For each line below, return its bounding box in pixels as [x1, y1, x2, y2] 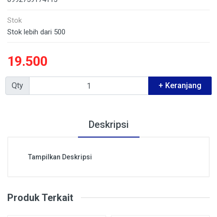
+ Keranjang [158, 81, 201, 90]
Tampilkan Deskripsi [28, 153, 92, 161]
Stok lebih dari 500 [7, 28, 65, 36]
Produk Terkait [7, 192, 73, 203]
